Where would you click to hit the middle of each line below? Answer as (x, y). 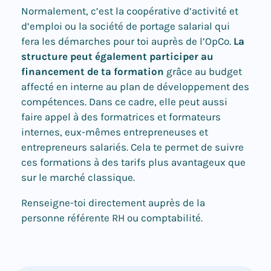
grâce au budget (203, 72)
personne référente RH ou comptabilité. (112, 218)
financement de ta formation (93, 72)
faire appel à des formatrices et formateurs (121, 117)
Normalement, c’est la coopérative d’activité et (130, 11)
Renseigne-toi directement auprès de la (113, 203)
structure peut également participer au (117, 57)
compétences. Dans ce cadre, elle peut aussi (124, 102)
